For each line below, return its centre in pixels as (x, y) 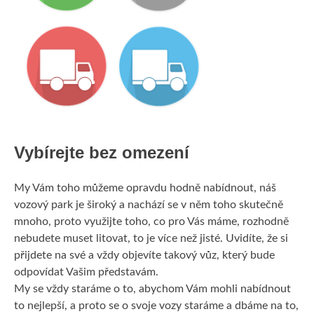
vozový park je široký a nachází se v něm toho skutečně (149, 204)
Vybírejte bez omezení (102, 152)
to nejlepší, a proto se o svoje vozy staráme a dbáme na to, (156, 305)
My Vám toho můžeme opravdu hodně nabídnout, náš (145, 187)
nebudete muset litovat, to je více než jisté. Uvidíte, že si (151, 238)
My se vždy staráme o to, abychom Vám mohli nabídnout (152, 288)
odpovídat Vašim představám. (86, 272)
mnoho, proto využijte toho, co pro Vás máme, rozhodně (151, 221)
